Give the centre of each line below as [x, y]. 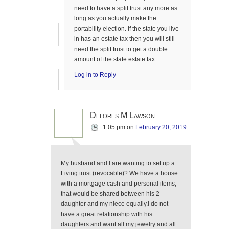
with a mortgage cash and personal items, [119, 184]
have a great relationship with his [107, 214]
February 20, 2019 [161, 127]
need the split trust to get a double [121, 49]
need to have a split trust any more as [126, 8]
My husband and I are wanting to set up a [118, 163]
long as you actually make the [115, 18]
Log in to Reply [95, 75]
